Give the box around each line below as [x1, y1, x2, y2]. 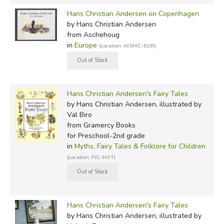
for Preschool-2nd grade [66, 130, 145, 140]
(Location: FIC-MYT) [66, 153, 115, 161]
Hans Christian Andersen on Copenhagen [66, 8, 199, 18]
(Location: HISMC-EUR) [98, 41, 156, 49]
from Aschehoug [66, 29, 119, 39]
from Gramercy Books [66, 120, 135, 130]
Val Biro [66, 109, 92, 119]
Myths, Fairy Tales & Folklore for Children [74, 141, 205, 151]
